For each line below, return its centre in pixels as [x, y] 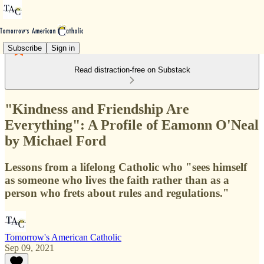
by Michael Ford [55, 141]
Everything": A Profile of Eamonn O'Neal [132, 125]
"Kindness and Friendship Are [97, 109]
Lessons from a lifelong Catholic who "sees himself [126, 167]
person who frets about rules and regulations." [117, 193]
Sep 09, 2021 [29, 247]
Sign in [63, 48]
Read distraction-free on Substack [132, 70]
